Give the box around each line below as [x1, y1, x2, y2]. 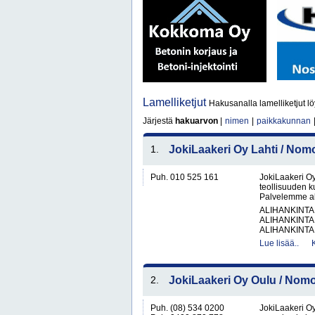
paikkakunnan [257, 116, 311, 126]
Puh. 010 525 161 [150, 172, 219, 182]
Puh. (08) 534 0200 [150, 303, 224, 313]
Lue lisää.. [259, 238, 299, 248]
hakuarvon [175, 116, 218, 126]
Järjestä [143, 116, 175, 126]
